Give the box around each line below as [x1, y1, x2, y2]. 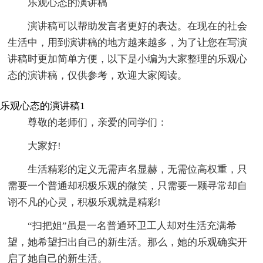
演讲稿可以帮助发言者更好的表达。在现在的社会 [28, 20, 248, 32]
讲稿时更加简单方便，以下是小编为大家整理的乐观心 [8, 53, 248, 65]
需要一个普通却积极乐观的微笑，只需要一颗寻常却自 [8, 180, 248, 191]
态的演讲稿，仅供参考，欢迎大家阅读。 [8, 69, 188, 81]
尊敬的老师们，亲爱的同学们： [28, 116, 168, 128]
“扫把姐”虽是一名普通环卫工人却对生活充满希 [28, 220, 237, 231]
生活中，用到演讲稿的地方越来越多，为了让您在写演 [8, 36, 248, 48]
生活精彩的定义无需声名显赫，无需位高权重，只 [28, 163, 248, 175]
